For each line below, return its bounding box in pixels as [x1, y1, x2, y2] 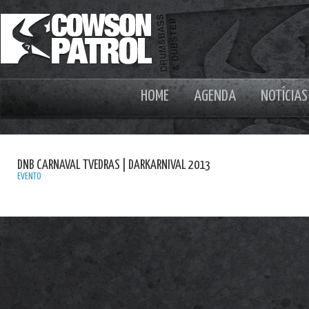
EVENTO [17, 172, 41, 181]
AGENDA [194, 88, 236, 104]
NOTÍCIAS [261, 88, 308, 104]
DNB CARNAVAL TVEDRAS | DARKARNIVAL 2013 [17, 159, 210, 172]
